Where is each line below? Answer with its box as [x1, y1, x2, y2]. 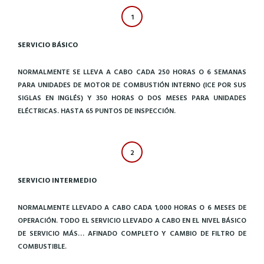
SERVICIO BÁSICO [18, 39, 78, 51]
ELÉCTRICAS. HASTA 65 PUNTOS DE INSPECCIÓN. [18, 105, 176, 117]
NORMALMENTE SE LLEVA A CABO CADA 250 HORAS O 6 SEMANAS [18, 66, 246, 78]
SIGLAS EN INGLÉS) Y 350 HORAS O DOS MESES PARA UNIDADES [18, 92, 246, 104]
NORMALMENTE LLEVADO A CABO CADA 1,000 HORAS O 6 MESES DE [18, 202, 246, 214]
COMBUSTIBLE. [18, 240, 67, 253]
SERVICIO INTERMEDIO [18, 174, 97, 187]
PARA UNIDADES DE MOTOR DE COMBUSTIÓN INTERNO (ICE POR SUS [18, 79, 246, 91]
